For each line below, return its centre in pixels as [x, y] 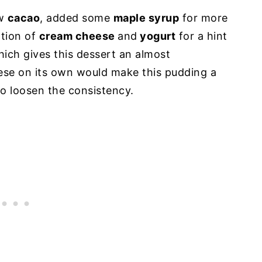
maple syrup [146, 18]
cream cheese [78, 36]
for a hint [201, 36]
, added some [77, 18]
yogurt [156, 36]
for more [204, 18]
